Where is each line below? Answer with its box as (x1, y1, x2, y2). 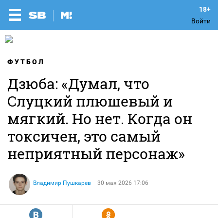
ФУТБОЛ (7, 58, 45, 66)
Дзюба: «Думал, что (7, 74, 149, 93)
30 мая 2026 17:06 (97, 180, 148, 186)
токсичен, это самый (7, 127, 161, 145)
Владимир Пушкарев (33, 180, 91, 186)
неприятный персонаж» (7, 144, 185, 163)
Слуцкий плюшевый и (7, 91, 173, 110)
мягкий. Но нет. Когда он (7, 109, 192, 128)
